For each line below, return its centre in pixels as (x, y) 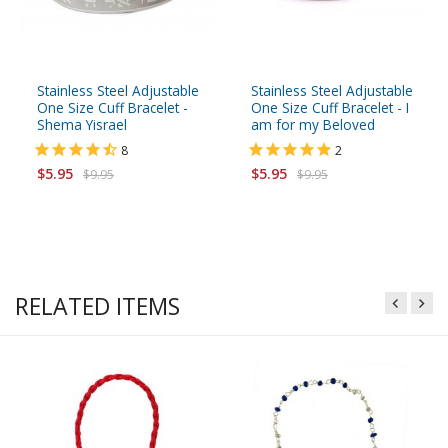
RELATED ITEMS (97, 306)
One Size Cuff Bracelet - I (330, 108)
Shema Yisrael (82, 125)
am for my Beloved (313, 125)
